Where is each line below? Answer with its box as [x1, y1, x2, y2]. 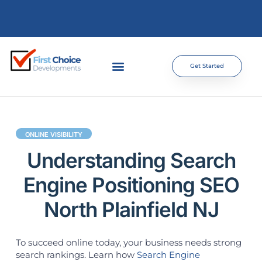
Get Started [189, 62, 224, 70]
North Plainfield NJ [43, 196, 219, 222]
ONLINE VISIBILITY [25, 130, 82, 139]
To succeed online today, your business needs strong [15, 236, 242, 248]
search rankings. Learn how [15, 249, 137, 260]
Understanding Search [26, 147, 236, 173]
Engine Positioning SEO [23, 172, 239, 197]
